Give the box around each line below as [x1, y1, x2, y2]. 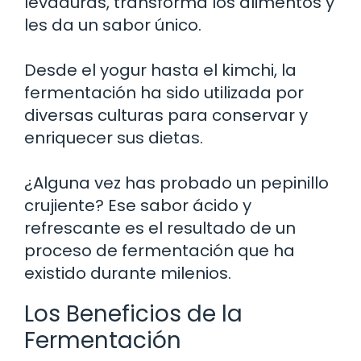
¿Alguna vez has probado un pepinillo [24, 171, 329, 194]
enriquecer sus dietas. [24, 126, 203, 149]
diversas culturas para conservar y [24, 103, 308, 127]
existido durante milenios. [24, 261, 231, 284]
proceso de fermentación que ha [24, 239, 295, 262]
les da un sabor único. [24, 13, 201, 36]
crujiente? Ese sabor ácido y [24, 193, 251, 217]
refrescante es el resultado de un [24, 216, 296, 239]
